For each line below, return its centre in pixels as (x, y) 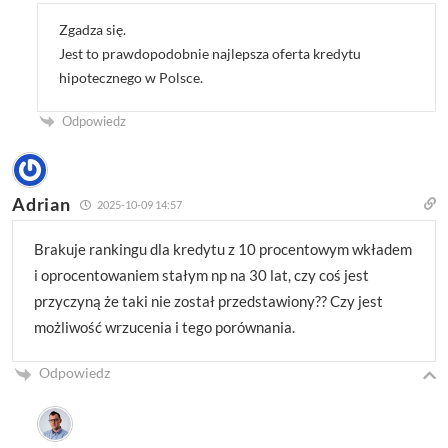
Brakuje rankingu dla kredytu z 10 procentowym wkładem (223, 249)
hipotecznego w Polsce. (131, 77)
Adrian (41, 204)
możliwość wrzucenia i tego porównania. (165, 327)
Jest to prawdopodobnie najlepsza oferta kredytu (210, 53)
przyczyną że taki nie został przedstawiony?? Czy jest (209, 301)
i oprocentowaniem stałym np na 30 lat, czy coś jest (202, 275)
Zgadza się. (93, 29)
